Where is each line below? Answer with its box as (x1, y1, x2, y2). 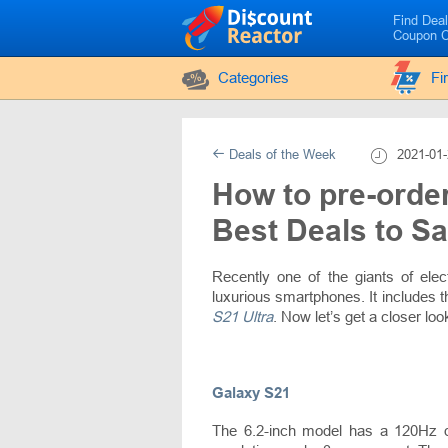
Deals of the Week (225, 147, 336, 162)
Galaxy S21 (212, 384, 290, 401)
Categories (218, 69, 289, 86)
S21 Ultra (212, 308, 273, 325)
